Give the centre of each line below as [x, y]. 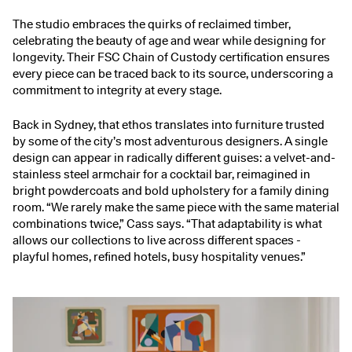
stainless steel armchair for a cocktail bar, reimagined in [161, 174]
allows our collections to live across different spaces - [157, 240]
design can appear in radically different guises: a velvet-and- [174, 158]
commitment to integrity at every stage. [117, 90]
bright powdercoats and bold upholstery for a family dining [171, 191]
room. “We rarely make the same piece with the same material [176, 207]
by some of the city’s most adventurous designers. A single [170, 141]
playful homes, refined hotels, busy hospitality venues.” [159, 257]
